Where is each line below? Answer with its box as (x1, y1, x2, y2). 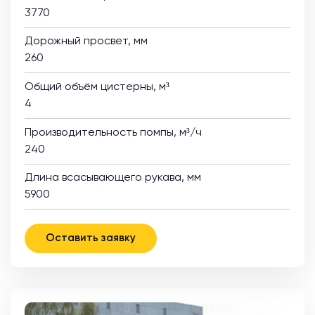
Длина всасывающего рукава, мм (25, 172, 201, 184)
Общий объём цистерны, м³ (25, 82, 169, 94)
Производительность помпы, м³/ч (25, 127, 202, 139)
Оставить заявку (46, 233, 136, 244)
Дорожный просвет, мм (25, 36, 148, 48)
